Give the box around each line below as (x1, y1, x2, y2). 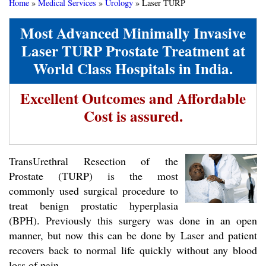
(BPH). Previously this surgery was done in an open (9, 213, 257, 228)
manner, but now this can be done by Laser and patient (9, 228, 257, 243)
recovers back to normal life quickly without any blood (9, 243, 257, 258)
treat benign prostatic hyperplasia (9, 198, 178, 213)
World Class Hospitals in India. (33, 58, 233, 80)
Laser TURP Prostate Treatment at (21, 40, 245, 62)
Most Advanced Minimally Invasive (20, 22, 246, 45)
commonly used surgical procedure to (9, 183, 178, 198)
